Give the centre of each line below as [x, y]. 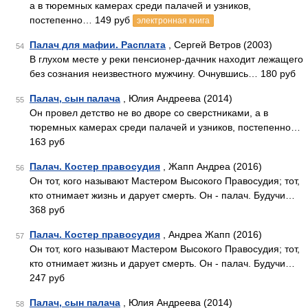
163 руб [47, 142]
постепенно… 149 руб [81, 20]
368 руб [47, 210]
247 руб [47, 278]
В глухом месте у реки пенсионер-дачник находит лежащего [166, 59]
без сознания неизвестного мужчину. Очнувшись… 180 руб [163, 74]
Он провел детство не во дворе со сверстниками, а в [149, 113]
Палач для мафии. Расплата [98, 45]
